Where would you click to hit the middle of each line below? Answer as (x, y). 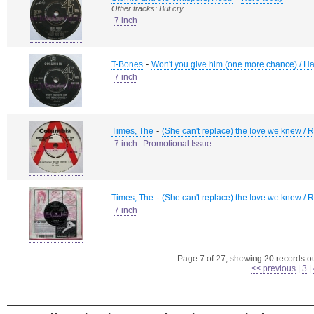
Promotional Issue (177, 144)
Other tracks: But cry (148, 8)
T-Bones (127, 64)
